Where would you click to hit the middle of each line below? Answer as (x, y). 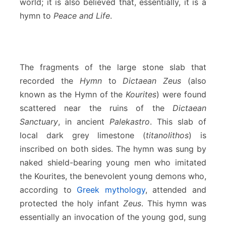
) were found (181, 94)
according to (48, 189)
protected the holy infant (71, 203)
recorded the (50, 80)
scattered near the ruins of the (96, 108)
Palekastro (130, 121)
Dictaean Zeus (152, 80)
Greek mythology (111, 189)
